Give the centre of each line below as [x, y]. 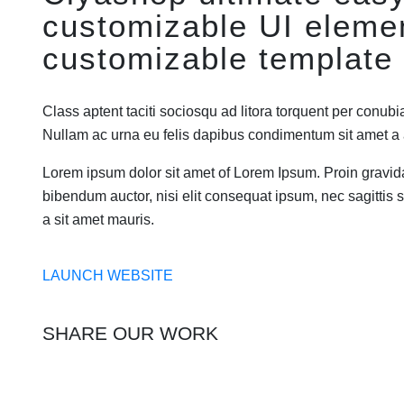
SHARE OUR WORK [130, 333]
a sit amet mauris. [98, 219]
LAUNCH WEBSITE [108, 275]
